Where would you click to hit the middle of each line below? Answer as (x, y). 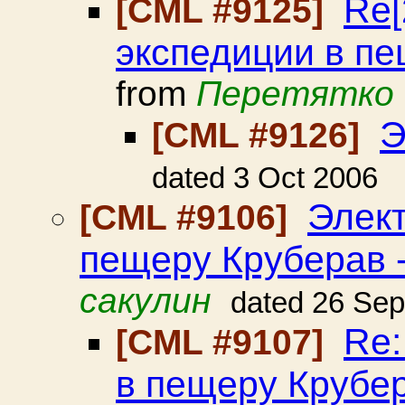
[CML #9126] (261, 135)
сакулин (145, 301)
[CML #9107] (225, 342)
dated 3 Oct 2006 (265, 178)
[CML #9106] (188, 217)
